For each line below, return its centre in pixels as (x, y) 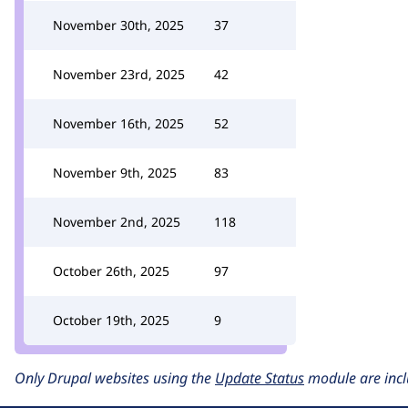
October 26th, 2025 (111, 271)
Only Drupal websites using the (115, 378)
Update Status (260, 378)
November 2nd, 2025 (117, 222)
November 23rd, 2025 (119, 74)
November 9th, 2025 (115, 173)
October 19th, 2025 (111, 320)
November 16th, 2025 (118, 123)
